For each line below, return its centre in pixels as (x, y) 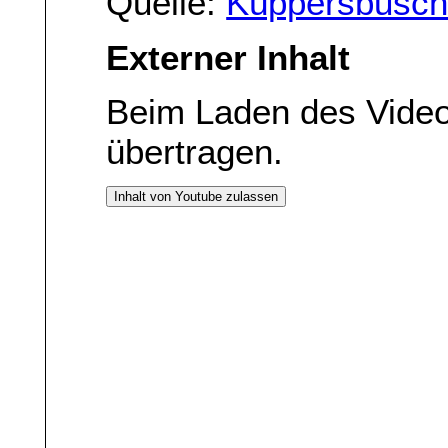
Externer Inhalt (228, 57)
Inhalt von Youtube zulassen (196, 197)
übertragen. (195, 152)
